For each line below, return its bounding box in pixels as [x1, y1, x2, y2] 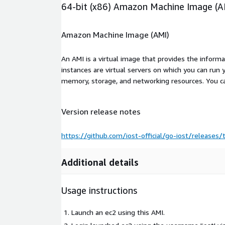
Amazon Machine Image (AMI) [61, 29, 169, 40]
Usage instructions [61, 184, 137, 196]
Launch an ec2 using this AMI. [71, 207, 165, 216]
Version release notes [61, 106, 141, 117]
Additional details [61, 156, 139, 168]
